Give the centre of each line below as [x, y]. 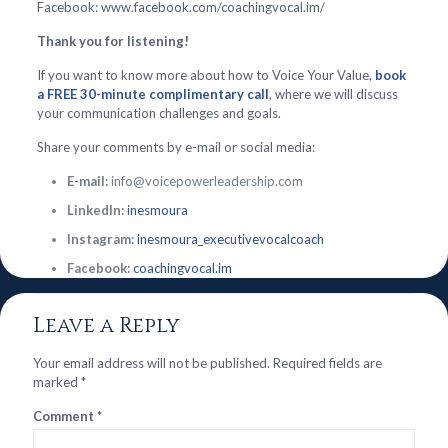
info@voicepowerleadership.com [205, 181]
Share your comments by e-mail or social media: [175, 147]
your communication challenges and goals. [158, 113]
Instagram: [100, 239]
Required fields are [327, 363]
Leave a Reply [106, 326]
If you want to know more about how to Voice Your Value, [205, 75]
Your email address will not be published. [151, 363]
